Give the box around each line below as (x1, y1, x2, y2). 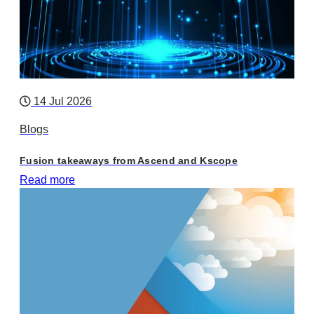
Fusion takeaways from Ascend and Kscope (20, 154, 238, 166)
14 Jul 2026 (31, 95, 92, 107)
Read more (20, 173, 75, 186)
